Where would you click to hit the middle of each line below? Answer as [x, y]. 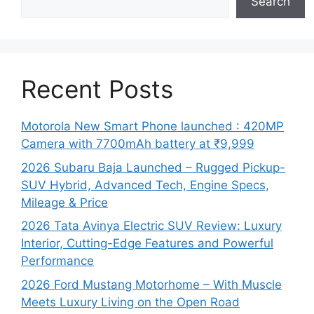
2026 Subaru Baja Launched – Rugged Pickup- [153, 167]
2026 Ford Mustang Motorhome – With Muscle [151, 284]
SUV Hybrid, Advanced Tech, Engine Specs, [145, 185]
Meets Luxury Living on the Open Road [130, 302]
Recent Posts [97, 89]
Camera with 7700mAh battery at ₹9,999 [138, 144]
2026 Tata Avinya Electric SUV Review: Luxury [151, 226]
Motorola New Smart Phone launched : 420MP [152, 126]
